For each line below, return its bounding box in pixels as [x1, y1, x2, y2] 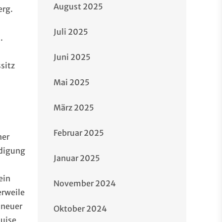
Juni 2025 [54, 52, 91, 62]
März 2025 [54, 103, 94, 112]
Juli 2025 [54, 27, 88, 37]
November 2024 [54, 178, 116, 188]
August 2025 [54, 1, 103, 11]
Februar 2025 [54, 128, 104, 138]
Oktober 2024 [54, 204, 107, 214]
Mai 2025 [54, 77, 90, 87]
